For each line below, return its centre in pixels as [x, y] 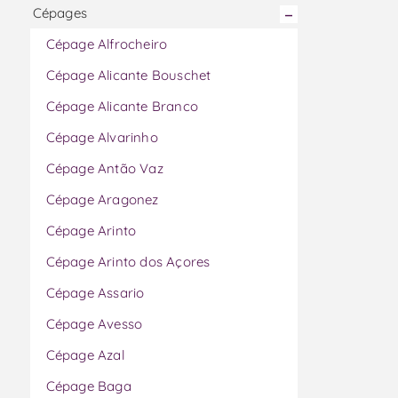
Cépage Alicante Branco [122, 107]
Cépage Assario [95, 293]
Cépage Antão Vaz [104, 169]
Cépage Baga [88, 386]
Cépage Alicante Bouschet [128, 76]
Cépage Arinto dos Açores [128, 262]
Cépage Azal [85, 355]
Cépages [60, 13]
